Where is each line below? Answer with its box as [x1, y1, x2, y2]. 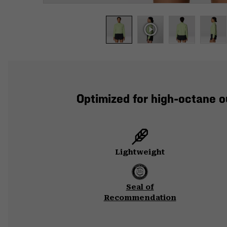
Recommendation [103, 193, 176, 202]
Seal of [126, 182, 154, 191]
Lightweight [115, 147, 165, 156]
